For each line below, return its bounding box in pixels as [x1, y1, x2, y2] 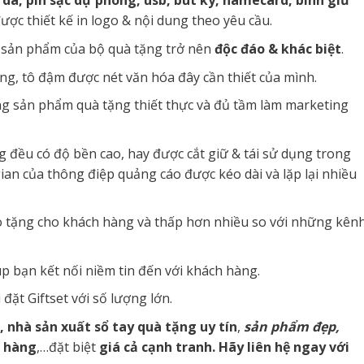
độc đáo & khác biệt [214, 39, 341, 58]
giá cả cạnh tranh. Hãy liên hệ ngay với [98, 338, 349, 357]
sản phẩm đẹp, [243, 318, 340, 336]
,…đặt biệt [36, 338, 99, 357]
